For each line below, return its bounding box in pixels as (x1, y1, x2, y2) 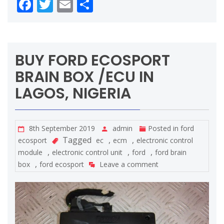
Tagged (60, 134, 93, 145)
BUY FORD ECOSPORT (15, 49, 170, 71)
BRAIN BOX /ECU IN (15, 66, 154, 87)
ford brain (155, 147, 186, 157)
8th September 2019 (29, 123, 95, 133)
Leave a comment (99, 159, 158, 169)
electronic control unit (52, 147, 122, 157)
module (18, 147, 42, 157)
